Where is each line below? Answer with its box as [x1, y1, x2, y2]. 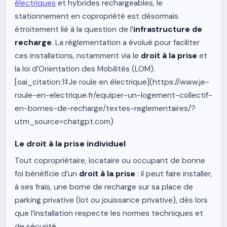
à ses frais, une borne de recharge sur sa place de [15, 182, 193, 192]
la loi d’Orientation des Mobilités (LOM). [15, 64, 155, 74]
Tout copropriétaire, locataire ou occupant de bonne [15, 156, 205, 166]
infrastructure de [133, 24, 202, 34]
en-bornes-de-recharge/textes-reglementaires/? [15, 103, 196, 113]
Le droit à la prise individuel [15, 138, 126, 149]
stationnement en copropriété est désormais [15, 11, 178, 21]
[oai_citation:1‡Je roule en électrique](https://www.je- [15, 77, 209, 87]
